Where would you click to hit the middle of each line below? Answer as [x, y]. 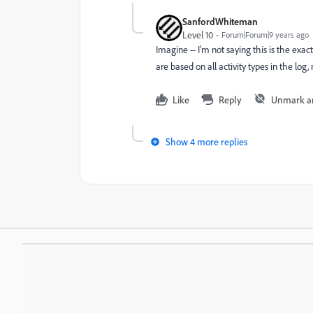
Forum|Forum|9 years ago [265, 35]
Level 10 [198, 35]
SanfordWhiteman [220, 21]
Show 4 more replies [206, 141]
